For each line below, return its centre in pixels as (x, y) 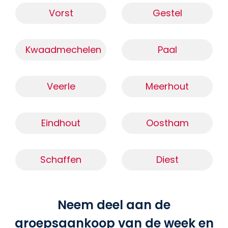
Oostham (167, 123)
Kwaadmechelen (63, 50)
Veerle (61, 87)
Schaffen (61, 160)
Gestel (167, 13)
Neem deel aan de (114, 205)
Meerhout (167, 87)
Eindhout (61, 123)
